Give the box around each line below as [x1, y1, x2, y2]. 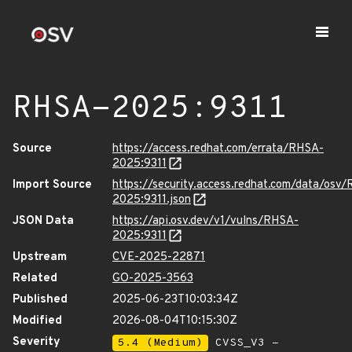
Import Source [13, 178, 92, 192]
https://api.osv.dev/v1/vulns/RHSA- [112, 214, 299, 229]
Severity [13, 335, 60, 350]
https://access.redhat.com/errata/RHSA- [112, 141, 324, 156]
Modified [13, 313, 62, 328]
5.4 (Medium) [118, 336, 203, 350]
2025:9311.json [112, 192, 191, 207]
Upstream [13, 250, 67, 265]
